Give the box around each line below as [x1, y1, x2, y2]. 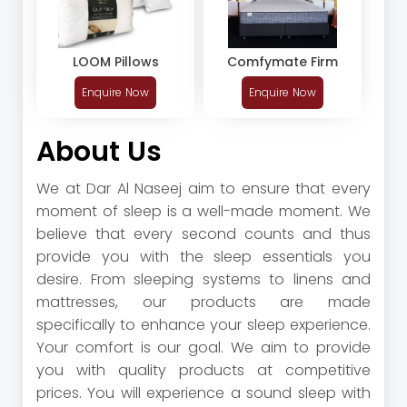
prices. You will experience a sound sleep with [36, 382, 371, 404]
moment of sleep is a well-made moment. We [36, 201, 371, 223]
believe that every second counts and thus [36, 223, 371, 245]
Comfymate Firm [227, 53, 338, 72]
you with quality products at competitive [36, 360, 371, 382]
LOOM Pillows [72, 53, 159, 72]
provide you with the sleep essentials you [36, 246, 371, 268]
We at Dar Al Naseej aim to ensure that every [36, 178, 371, 200]
